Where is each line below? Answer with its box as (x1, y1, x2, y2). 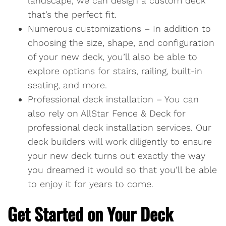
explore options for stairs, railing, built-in (28, 66, 202, 77)
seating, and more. (28, 80, 107, 91)
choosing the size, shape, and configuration (28, 37, 214, 48)
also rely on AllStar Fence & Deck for (28, 108, 186, 119)
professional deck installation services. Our (28, 122, 211, 133)
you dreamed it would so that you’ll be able (28, 164, 217, 176)
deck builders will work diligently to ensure (28, 136, 212, 147)
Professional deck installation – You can (28, 94, 199, 105)
